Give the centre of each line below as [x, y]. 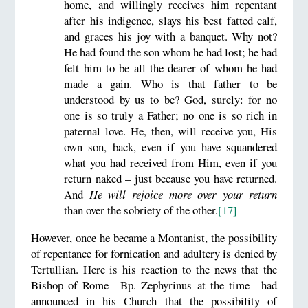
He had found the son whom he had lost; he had [171, 52]
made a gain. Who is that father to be [171, 83]
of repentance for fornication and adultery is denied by [154, 253]
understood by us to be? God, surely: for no [171, 99]
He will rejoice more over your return [183, 194]
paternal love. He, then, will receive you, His [171, 131]
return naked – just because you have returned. [171, 178]
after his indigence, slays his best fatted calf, [171, 20]
